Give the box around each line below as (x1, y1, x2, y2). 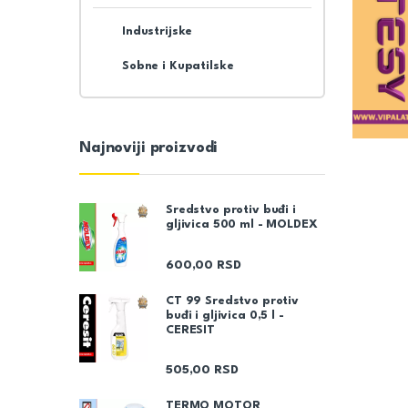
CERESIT (166, 323, 216, 336)
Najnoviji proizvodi (79, 139, 219, 156)
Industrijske (121, 25, 193, 38)
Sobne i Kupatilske (121, 59, 234, 72)
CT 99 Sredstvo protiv (166, 294, 300, 307)
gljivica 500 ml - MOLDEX (166, 219, 318, 231)
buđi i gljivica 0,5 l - (166, 309, 284, 321)
